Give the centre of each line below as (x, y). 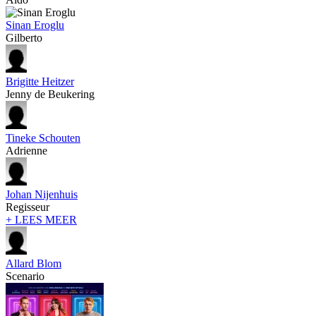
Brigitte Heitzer (40, 81)
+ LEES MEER (41, 219)
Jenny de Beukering (50, 94)
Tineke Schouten (43, 138)
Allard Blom (34, 263)
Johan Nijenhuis (42, 194)
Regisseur (28, 207)
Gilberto (24, 37)
